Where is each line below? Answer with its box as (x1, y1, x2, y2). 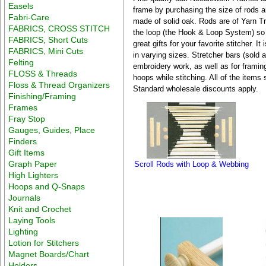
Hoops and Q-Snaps (8, 181, 85, 191)
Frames (8, 102, 38, 112)
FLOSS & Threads (8, 68, 78, 78)
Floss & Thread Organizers (8, 80, 110, 90)
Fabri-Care (8, 12, 50, 22)
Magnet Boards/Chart (8, 249, 90, 259)
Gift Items (8, 147, 45, 157)
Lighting (8, 226, 39, 236)
